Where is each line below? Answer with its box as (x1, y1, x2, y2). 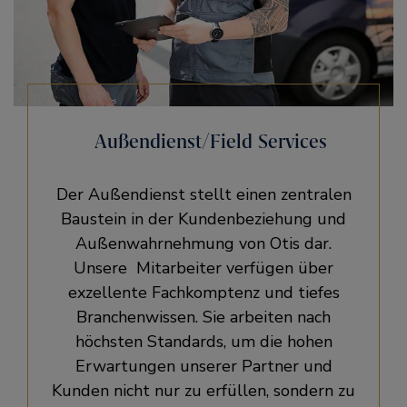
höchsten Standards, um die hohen (74, 331, 333, 352)
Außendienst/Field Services (94, 129, 328, 154)
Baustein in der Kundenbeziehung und (61, 208, 346, 230)
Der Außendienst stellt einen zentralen (55, 184, 352, 205)
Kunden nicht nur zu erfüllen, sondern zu (52, 380, 355, 402)
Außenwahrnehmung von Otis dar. (75, 233, 332, 254)
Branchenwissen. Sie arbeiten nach (76, 306, 331, 328)
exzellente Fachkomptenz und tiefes (67, 282, 340, 303)
